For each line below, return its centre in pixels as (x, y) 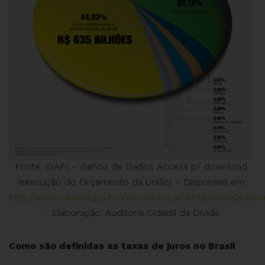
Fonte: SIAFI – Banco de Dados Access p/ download (131, 167)
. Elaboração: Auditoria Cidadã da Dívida (131, 213)
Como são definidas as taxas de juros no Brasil (122, 246)
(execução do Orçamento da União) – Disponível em (131, 182)
